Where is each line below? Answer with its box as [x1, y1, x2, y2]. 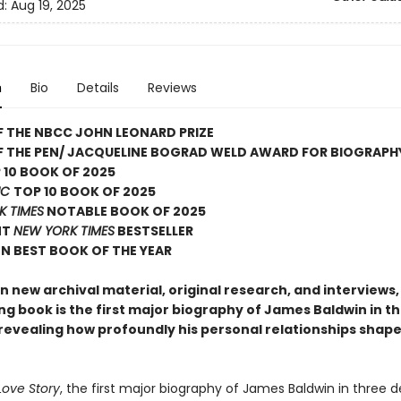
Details [76, 79, 119, 97]
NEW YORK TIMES [13, 222, 115, 240]
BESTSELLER [114, 222, 193, 240]
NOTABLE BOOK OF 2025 [43, 202, 206, 220]
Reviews [147, 79, 197, 97]
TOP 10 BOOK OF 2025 [13, 183, 156, 200]
